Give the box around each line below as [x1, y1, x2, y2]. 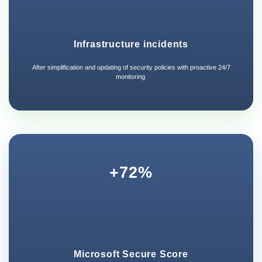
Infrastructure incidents [73, 39, 189, 50]
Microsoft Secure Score [74, 249, 188, 259]
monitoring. [115, 73, 147, 81]
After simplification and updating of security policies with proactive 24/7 [32, 64, 230, 71]
